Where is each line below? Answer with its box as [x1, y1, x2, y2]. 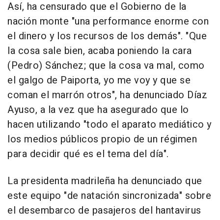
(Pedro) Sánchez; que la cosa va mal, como [7, 58, 205, 73]
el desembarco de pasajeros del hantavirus [7, 203, 201, 218]
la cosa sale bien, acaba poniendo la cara [7, 44, 192, 58]
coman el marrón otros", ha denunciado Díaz [7, 88, 207, 103]
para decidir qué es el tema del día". [7, 147, 169, 162]
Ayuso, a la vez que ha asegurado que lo [7, 103, 189, 117]
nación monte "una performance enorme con [7, 14, 209, 29]
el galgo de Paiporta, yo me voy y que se [7, 73, 191, 88]
